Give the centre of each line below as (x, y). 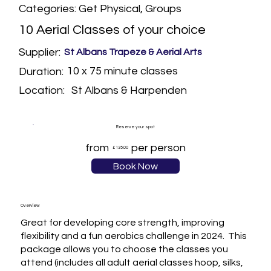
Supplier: (40, 52)
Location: (42, 91)
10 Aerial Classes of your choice (113, 30)
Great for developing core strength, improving (122, 222)
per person (159, 148)
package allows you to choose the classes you (124, 249)
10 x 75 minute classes (123, 71)
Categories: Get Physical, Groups (100, 9)
